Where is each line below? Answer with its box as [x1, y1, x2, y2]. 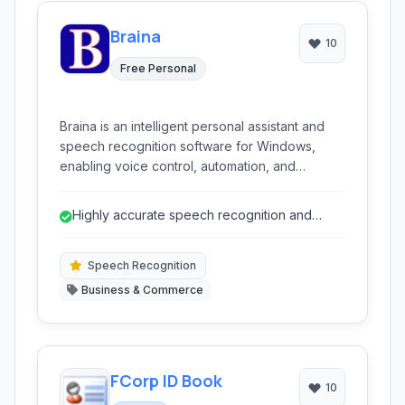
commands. [60, 198, 127, 213]
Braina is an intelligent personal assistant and [60, 118, 325, 134]
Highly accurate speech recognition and [72, 207, 312, 222]
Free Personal [120, 61, 196, 75]
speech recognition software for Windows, [60, 138, 316, 154]
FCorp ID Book [110, 370, 222, 391]
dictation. [72, 225, 126, 240]
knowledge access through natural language [60, 178, 326, 193]
